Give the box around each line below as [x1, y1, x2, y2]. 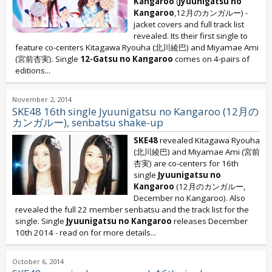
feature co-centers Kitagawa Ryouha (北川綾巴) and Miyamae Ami [15, 42, 259, 53]
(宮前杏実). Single [15, 53, 80, 64]
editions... [15, 65, 50, 76]
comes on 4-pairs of [173, 53, 250, 64]
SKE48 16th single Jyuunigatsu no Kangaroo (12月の [12, 104, 259, 118]
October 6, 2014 [12, 257, 64, 266]
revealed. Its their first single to [134, 30, 248, 41]
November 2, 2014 [12, 95, 72, 104]
